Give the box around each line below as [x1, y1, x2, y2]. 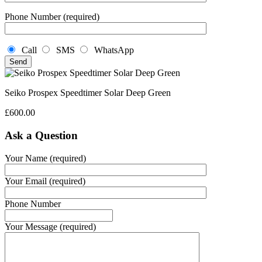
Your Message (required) [5, 221, 96, 232]
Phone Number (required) [5, 12, 99, 22]
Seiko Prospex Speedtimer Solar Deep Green [5, 88, 171, 98]
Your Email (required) [5, 175, 85, 186]
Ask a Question [5, 129, 78, 142]
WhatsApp [89, 45, 134, 56]
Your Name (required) [5, 153, 86, 163]
